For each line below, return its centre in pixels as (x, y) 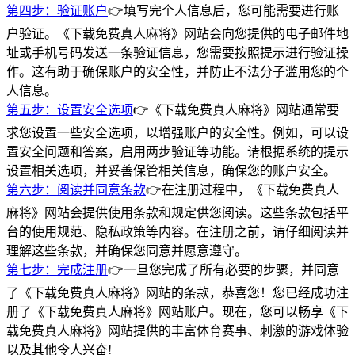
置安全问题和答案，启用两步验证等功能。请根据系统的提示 (177, 151)
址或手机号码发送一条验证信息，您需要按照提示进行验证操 (177, 52)
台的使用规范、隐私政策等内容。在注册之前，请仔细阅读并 (177, 231)
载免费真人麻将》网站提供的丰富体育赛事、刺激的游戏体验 (177, 330)
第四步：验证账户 (57, 10)
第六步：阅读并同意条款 (76, 189)
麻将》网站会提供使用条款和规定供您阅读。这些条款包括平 (177, 212)
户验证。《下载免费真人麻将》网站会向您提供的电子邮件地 (177, 33)
